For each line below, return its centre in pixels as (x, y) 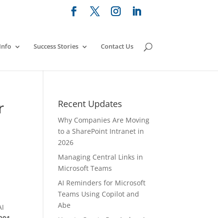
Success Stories (56, 46)
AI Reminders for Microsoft (102, 183)
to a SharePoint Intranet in (101, 131)
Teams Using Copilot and (99, 194)
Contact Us (117, 46)
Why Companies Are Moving (104, 120)
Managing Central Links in (101, 157)
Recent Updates (90, 104)
